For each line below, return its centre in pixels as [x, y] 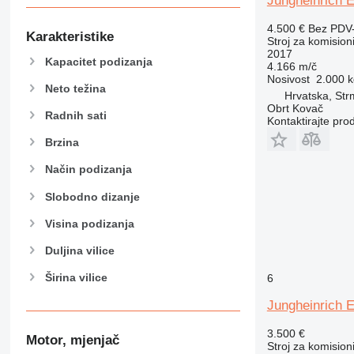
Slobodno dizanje [92, 196]
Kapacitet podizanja [98, 61]
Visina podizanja [89, 223]
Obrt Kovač [295, 108]
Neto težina [75, 88]
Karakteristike [70, 36]
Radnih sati [75, 115]
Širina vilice [76, 278]
